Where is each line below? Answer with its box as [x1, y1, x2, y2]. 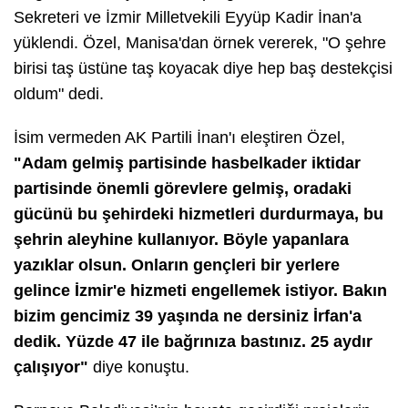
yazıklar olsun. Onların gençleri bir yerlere [14, 255, 340, 274]
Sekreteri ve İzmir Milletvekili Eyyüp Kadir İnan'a [14, 7, 362, 26]
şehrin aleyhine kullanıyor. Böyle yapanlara [14, 229, 349, 249]
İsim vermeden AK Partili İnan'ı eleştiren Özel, [14, 127, 345, 147]
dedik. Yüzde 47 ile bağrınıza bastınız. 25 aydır [14, 331, 372, 351]
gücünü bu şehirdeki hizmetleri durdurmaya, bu [14, 204, 383, 223]
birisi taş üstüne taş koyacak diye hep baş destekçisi [14, 58, 393, 77]
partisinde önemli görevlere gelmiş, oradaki [14, 178, 352, 198]
